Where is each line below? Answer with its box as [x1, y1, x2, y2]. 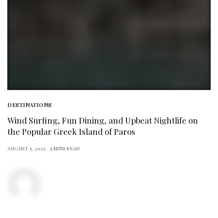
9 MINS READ [50, 145, 80, 152]
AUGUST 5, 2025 [7, 145, 45, 152]
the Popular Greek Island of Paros [7, 126, 135, 137]
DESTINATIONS [7, 101, 52, 109]
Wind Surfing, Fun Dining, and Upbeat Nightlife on [7, 114, 198, 126]
